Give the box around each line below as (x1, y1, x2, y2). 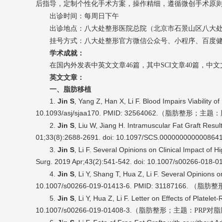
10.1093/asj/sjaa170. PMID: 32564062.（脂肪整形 (36, 109, 193, 117)
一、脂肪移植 (50, 85, 91, 94)
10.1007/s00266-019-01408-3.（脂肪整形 (36, 206, 166, 215)
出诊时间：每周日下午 (50, 12, 119, 20)
